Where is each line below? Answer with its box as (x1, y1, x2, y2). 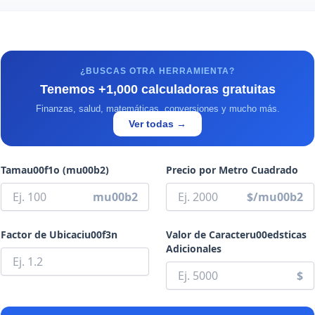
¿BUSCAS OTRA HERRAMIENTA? (80, 66, 235, 76)
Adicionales (166, 242, 221, 255)
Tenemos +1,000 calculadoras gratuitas (39, 82, 276, 96)
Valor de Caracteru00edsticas (166, 228, 307, 241)
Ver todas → (129, 118, 186, 129)
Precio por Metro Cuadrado (166, 163, 298, 176)
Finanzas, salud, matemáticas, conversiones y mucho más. (35, 103, 280, 114)
